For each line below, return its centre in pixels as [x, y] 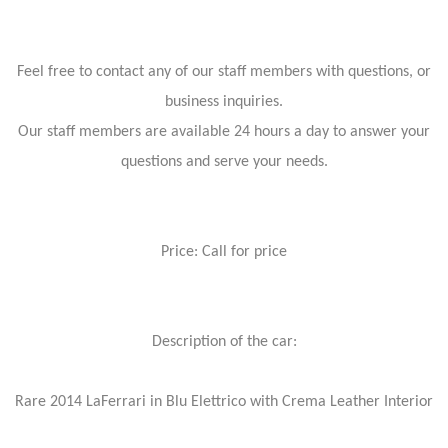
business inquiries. [224, 101]
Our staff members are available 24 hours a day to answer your [224, 131]
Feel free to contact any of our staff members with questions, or [224, 71]
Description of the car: [224, 341]
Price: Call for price [224, 251]
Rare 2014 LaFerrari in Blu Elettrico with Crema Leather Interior [224, 401]
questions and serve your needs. [224, 161]
